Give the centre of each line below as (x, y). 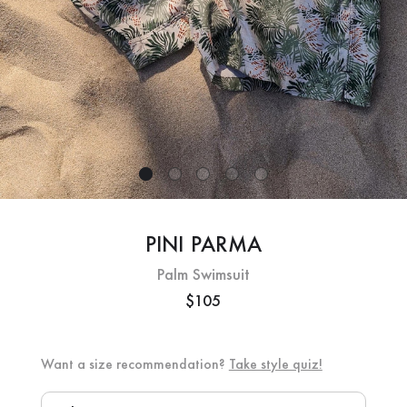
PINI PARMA (203, 243)
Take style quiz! (275, 363)
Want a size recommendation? (134, 363)
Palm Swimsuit (203, 273)
